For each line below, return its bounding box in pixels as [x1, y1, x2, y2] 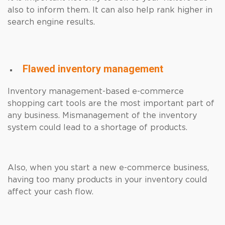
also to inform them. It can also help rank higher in [8, 6, 212, 14]
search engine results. [8, 18, 95, 26]
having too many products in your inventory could [8, 176, 207, 184]
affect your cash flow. [8, 188, 93, 196]
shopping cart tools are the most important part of [8, 99, 214, 107]
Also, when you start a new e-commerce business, [8, 164, 209, 172]
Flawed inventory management [23, 63, 163, 75]
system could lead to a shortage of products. [8, 124, 187, 132]
